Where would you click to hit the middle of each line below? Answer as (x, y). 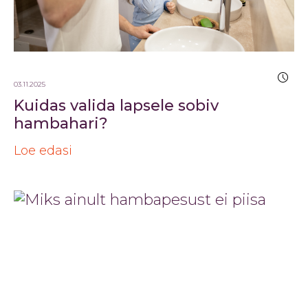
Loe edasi (43, 150)
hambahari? (61, 123)
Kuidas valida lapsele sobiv (116, 105)
